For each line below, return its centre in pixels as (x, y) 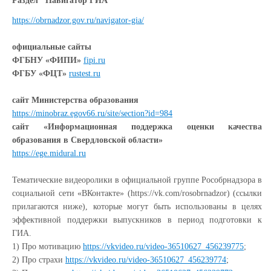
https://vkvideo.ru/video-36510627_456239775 (163, 247)
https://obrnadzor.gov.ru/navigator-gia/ (78, 20)
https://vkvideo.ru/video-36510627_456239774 (146, 260)
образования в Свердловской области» (89, 140)
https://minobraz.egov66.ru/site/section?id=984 (92, 113)
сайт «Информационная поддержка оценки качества (137, 127)
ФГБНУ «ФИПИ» (47, 60)
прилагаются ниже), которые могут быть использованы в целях (137, 207)
